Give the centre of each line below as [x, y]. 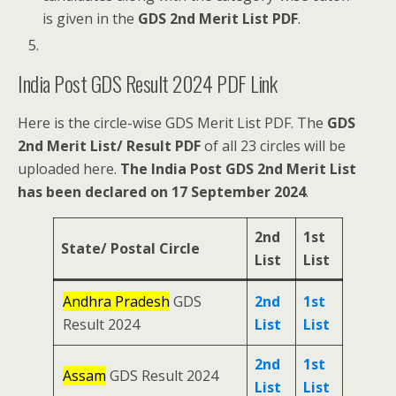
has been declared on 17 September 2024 [162, 192]
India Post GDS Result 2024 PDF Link [148, 84]
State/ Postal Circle [130, 249]
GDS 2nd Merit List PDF [218, 19]
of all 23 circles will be [273, 146]
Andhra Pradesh [116, 302]
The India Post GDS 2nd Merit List [238, 169]
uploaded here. [69, 169]
